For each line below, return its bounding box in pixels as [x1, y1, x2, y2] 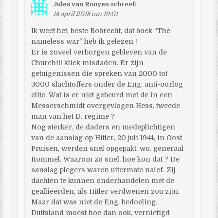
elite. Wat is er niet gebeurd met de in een [31, 91, 173, 99]
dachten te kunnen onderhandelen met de [31, 176, 175, 184]
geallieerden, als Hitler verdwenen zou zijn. [31, 187, 180, 195]
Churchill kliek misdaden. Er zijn [31, 58, 144, 67]
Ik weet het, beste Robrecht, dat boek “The [31, 26, 171, 35]
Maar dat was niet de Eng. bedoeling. [31, 198, 158, 206]
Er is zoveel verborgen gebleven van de [31, 48, 167, 56]
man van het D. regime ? [31, 112, 115, 120]
